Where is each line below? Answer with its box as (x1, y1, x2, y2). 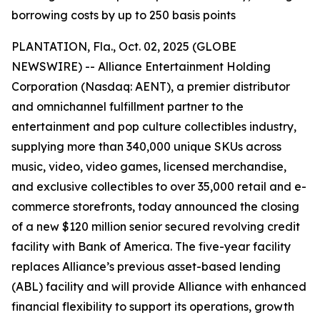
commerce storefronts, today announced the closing (11, 199, 299, 214)
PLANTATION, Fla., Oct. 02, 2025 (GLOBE (11, 39, 236, 54)
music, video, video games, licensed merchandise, (11, 159, 286, 174)
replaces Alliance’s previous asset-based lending (11, 259, 281, 274)
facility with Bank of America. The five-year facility (11, 239, 291, 254)
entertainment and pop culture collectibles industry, (11, 119, 296, 134)
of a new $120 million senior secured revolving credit (11, 219, 300, 234)
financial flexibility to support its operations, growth (11, 299, 294, 314)
